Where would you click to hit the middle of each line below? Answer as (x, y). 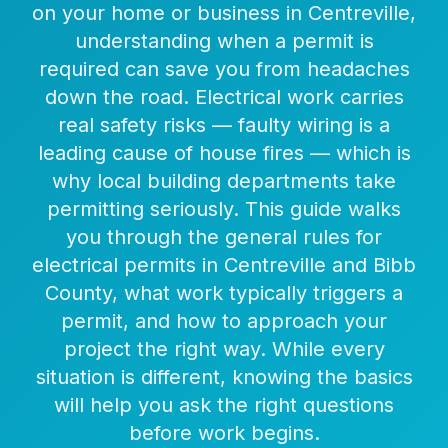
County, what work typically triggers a (224, 293)
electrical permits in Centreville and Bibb (224, 265)
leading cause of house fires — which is (224, 153)
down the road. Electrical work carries (224, 97)
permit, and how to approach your (224, 321)
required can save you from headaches (224, 69)
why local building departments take (224, 181)
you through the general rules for (224, 237)
